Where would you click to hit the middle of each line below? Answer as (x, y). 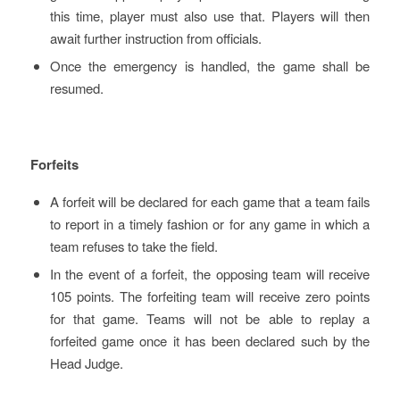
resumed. (76, 87)
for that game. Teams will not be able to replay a (210, 318)
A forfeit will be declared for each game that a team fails (210, 201)
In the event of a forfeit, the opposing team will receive (210, 273)
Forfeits (54, 165)
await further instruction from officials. (155, 37)
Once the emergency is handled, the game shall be (210, 65)
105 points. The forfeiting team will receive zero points (210, 296)
